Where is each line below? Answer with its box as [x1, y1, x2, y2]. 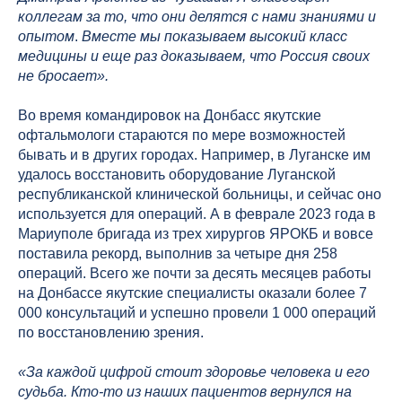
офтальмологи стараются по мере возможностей [18, 127, 345, 144]
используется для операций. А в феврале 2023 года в [18, 206, 376, 223]
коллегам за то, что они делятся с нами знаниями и [18, 9, 376, 25]
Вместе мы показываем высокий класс [82, 29, 347, 45]
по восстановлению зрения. [18, 325, 204, 341]
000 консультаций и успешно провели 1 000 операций [18, 305, 376, 321]
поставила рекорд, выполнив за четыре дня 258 [18, 246, 337, 262]
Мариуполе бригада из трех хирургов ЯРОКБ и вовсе [18, 226, 373, 242]
